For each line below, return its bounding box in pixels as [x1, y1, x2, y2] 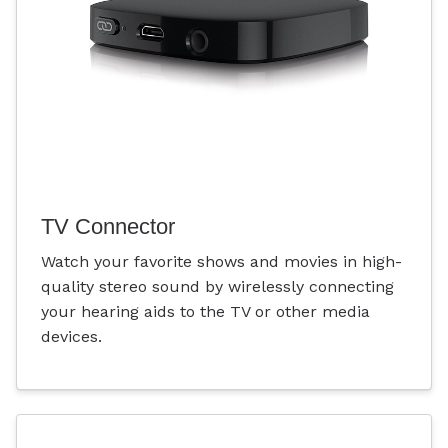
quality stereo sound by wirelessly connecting [41, 277, 394, 297]
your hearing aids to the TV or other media [41, 302, 370, 322]
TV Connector [41, 213, 175, 239]
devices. [41, 327, 102, 347]
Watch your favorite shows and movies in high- [41, 252, 402, 272]
